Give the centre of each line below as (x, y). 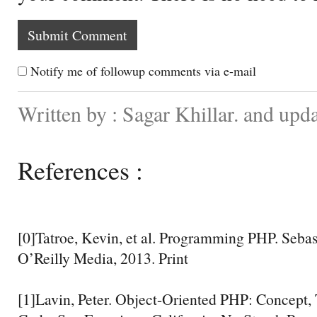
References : (80, 169)
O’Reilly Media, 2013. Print (103, 258)
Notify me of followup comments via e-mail (143, 70)
